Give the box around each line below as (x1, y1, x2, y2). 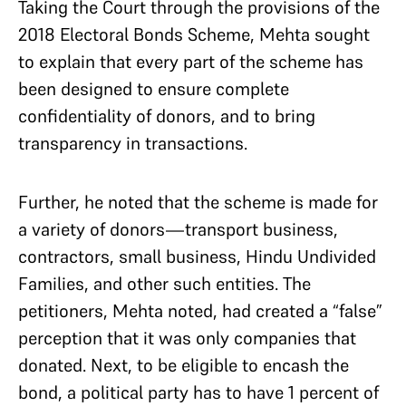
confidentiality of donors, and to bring (18, 104, 315, 128)
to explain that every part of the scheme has (18, 50, 363, 73)
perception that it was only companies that (18, 326, 356, 350)
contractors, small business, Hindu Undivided (18, 245, 376, 268)
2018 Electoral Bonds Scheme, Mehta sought (18, 23, 370, 46)
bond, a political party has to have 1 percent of (18, 381, 379, 404)
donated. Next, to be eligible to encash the (18, 353, 349, 377)
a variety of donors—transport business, (18, 217, 338, 241)
